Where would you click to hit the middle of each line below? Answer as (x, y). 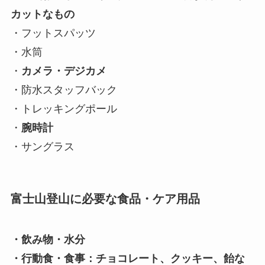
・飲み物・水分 (48, 240)
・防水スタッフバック (64, 90)
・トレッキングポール (64, 109)
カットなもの (42, 14)
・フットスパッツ (53, 33)
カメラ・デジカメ (64, 71)
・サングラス (42, 146)
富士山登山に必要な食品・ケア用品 (105, 198)
